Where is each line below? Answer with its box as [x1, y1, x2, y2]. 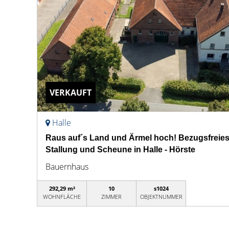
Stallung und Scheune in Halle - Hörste [45, 145, 195, 154]
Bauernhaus [45, 161, 88, 172]
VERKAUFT [50, 87, 91, 98]
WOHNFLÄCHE [43, 193, 81, 200]
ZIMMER [101, 193, 122, 200]
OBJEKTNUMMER [140, 193, 182, 200]
